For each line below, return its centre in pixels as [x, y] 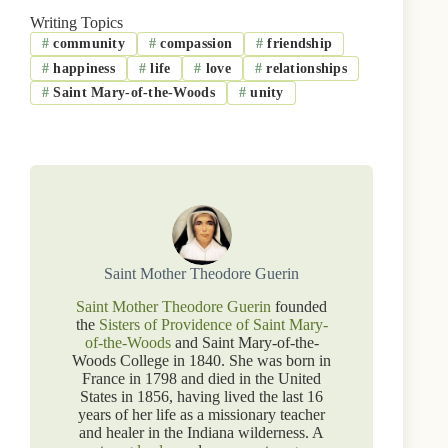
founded [299, 306]
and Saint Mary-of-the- [244, 342]
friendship [298, 44]
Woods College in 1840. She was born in [202, 360]
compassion [194, 44]
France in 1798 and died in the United [202, 378]
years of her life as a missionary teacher [202, 414]
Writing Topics [76, 22]
